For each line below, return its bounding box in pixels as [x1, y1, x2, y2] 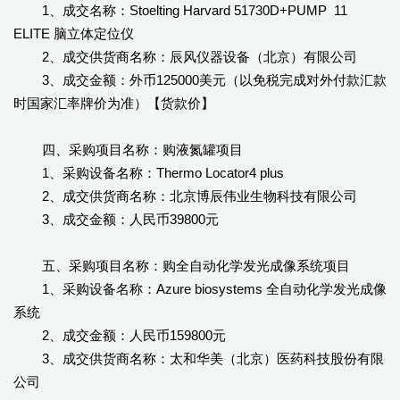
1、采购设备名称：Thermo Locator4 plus [13, 165, 284, 180]
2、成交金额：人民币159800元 [13, 328, 229, 343]
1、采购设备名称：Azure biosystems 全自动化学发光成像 [13, 281, 387, 296]
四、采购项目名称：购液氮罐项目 [13, 142, 243, 157]
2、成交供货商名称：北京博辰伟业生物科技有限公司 [13, 188, 357, 204]
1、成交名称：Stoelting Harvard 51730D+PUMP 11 [13, 3, 347, 18]
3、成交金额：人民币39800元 [13, 212, 219, 227]
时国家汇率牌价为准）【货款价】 [13, 96, 214, 111]
